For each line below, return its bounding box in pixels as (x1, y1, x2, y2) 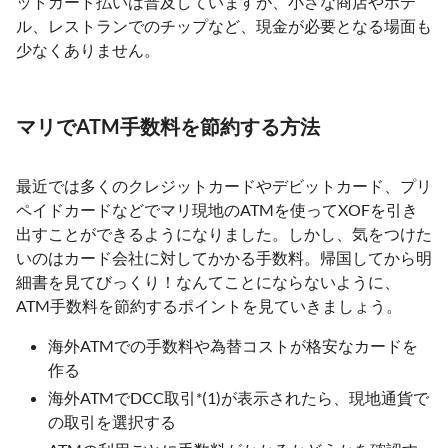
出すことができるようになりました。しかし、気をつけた (16, 224, 432, 243)
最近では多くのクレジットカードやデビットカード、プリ (16, 176, 432, 195)
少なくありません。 (16, 40, 160, 59)
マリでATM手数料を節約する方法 (16, 114, 320, 138)
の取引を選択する (48, 412, 176, 431)
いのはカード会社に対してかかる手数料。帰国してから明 (16, 248, 432, 267)
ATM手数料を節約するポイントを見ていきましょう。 (16, 296, 402, 315)
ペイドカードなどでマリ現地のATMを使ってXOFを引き (16, 200, 418, 219)
